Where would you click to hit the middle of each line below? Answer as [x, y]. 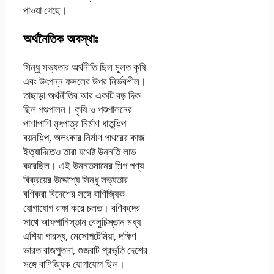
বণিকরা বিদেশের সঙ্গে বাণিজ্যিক [74, 194]
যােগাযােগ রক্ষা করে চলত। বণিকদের [82, 208]
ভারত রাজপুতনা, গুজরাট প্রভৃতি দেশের [85, 250]
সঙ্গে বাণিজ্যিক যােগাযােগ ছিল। [74, 264]
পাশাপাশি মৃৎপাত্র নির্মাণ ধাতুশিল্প [75, 124]
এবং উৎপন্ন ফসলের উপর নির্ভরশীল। [85, 81]
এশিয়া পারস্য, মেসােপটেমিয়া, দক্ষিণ [80, 236]
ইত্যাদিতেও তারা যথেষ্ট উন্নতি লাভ [80, 152]
